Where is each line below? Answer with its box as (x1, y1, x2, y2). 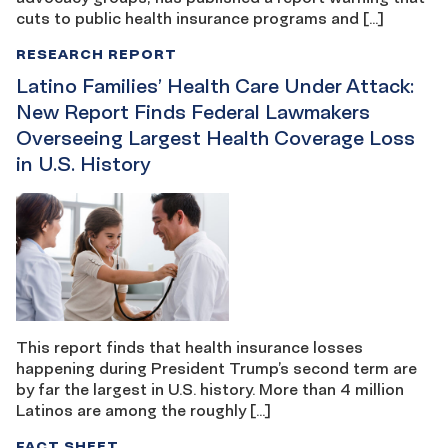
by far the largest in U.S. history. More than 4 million (16, 378, 404, 399)
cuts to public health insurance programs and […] (16, 8, 384, 29)
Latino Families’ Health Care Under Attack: (16, 74, 414, 99)
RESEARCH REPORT (16, 45, 177, 63)
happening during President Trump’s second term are (16, 357, 417, 378)
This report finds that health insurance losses (16, 336, 363, 357)
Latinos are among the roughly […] (16, 399, 271, 420)
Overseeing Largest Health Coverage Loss (16, 126, 415, 151)
